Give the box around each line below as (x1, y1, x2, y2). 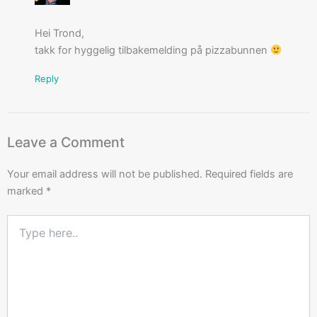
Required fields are (205, 167, 293, 180)
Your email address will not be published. (7, 167, 202, 180)
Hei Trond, (34, 26, 84, 40)
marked (7, 184, 46, 197)
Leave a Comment (7, 134, 125, 151)
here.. (6, 229, 33, 241)
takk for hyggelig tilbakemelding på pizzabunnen (34, 43, 270, 57)
